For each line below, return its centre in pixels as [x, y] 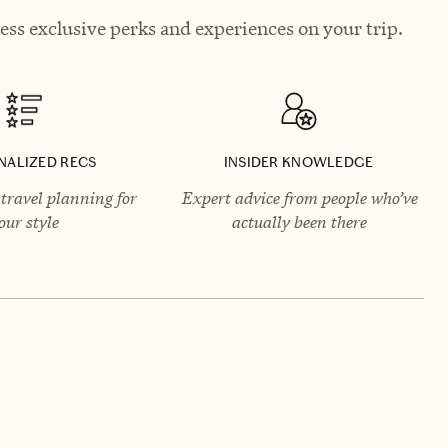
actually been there [299, 221]
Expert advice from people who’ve [298, 197]
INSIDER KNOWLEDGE [298, 162]
